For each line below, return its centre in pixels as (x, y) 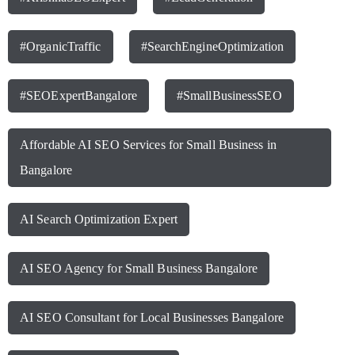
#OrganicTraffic (61, 47)
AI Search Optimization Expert (99, 219)
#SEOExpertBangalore (78, 96)
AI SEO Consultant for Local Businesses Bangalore (152, 318)
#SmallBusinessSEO (229, 96)
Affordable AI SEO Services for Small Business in (148, 145)
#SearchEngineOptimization (212, 47)
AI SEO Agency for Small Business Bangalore (139, 269)
